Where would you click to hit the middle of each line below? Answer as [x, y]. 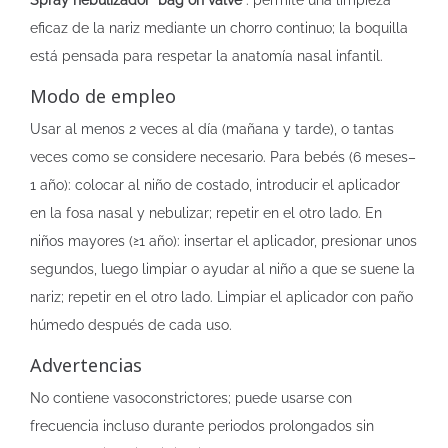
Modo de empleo [103, 96]
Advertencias [86, 365]
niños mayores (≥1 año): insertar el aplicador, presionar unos [223, 241]
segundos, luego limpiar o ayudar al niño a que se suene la [222, 269]
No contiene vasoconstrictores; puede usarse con [191, 398]
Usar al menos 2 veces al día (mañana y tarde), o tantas [212, 129]
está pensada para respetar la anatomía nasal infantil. [206, 56]
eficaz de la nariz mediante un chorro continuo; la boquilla [219, 28]
